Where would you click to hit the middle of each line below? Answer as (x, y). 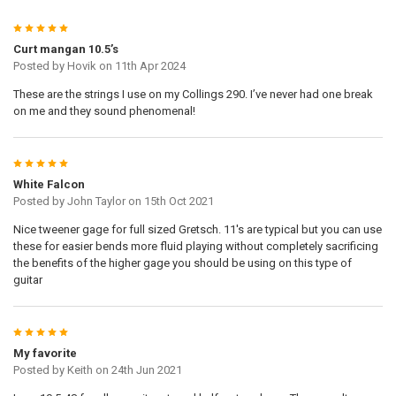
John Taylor (96, 202)
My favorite (45, 354)
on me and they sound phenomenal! (104, 111)
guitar (27, 280)
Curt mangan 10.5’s (65, 49)
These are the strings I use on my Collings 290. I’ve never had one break (193, 95)
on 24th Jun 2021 (137, 370)
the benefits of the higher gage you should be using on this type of (182, 263)
